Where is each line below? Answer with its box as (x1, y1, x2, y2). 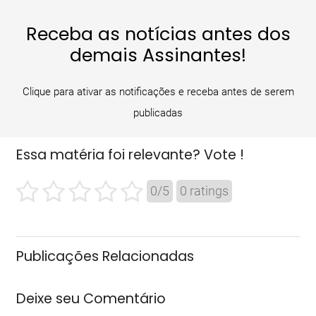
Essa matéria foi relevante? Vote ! (16, 145, 244, 164)
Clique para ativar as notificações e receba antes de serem (22, 85, 294, 99)
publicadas (133, 107, 183, 120)
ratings (186, 183, 229, 199)
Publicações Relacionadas (16, 246, 194, 266)
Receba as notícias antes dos (25, 20, 291, 47)
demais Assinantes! (70, 42, 246, 68)
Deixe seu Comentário (16, 288, 166, 308)
